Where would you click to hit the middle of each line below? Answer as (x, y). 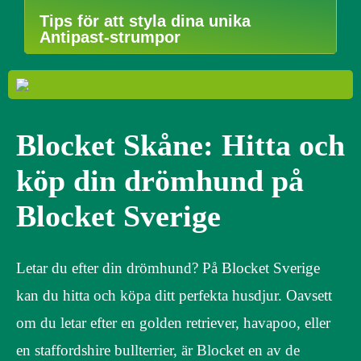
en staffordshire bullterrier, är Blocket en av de (158, 350)
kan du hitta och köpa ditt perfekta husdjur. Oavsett (174, 295)
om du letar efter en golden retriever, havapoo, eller (173, 322)
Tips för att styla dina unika (145, 21)
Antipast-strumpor (110, 37)
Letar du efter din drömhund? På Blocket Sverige (168, 268)
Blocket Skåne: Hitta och (180, 145)
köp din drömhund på (160, 181)
